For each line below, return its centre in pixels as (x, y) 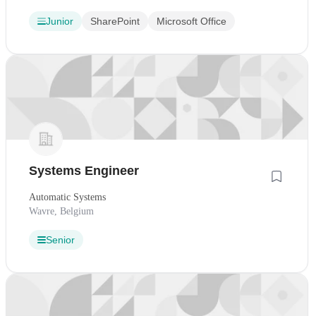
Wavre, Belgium (61, 212)
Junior (60, 21)
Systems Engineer (84, 171)
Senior (60, 240)
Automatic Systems (67, 197)
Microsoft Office (192, 21)
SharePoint (115, 21)
